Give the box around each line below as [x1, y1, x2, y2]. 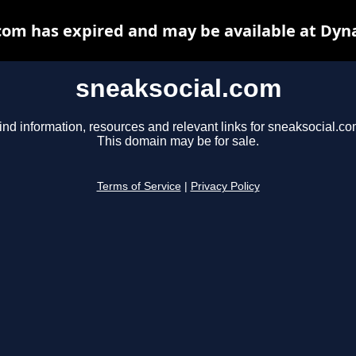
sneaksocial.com [75, 74, 281, 103]
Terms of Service [96, 180, 181, 193]
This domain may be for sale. [97, 134, 259, 149]
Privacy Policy [190, 180, 260, 193]
